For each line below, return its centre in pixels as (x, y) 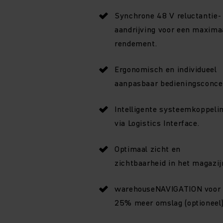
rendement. (136, 43)
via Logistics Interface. (157, 123)
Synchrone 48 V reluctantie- (168, 15)
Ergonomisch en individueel (166, 69)
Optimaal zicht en (148, 149)
